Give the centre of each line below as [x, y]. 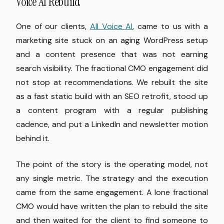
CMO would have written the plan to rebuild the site [112, 206]
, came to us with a [170, 26]
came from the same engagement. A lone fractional [112, 192]
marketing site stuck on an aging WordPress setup [112, 40]
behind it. [33, 138]
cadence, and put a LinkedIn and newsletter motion [112, 124]
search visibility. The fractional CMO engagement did [112, 68]
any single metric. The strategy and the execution [112, 178]
